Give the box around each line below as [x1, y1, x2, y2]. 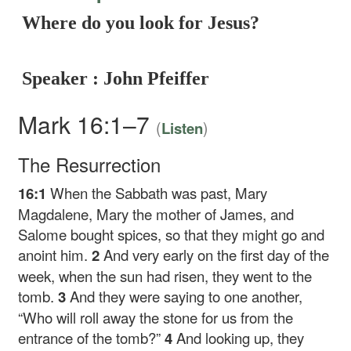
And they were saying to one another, [70, 286, 303, 306]
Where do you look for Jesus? [22, 13, 260, 33]
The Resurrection [18, 150, 161, 178]
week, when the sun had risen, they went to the [18, 266, 313, 286]
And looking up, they [176, 327, 305, 348]
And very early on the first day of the [103, 244, 330, 265]
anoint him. [18, 244, 92, 265]
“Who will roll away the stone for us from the [18, 307, 294, 327]
